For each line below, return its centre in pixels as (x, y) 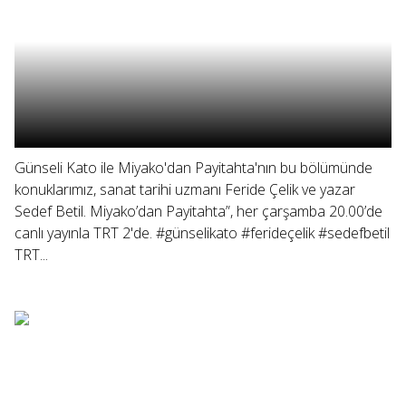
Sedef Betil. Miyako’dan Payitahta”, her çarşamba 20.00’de (198, 211)
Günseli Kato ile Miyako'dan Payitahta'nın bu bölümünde (193, 168)
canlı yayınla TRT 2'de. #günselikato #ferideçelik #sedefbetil (202, 233)
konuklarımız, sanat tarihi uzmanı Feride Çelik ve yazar (185, 189)
